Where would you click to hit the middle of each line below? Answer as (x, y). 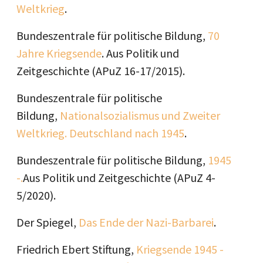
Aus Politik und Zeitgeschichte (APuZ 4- (119, 178)
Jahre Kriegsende (59, 53)
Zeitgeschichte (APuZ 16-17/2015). (101, 71)
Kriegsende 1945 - (180, 249)
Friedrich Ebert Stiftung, (76, 249)
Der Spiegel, (48, 222)
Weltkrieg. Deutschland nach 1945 (100, 133)
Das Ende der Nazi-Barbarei (146, 222)
